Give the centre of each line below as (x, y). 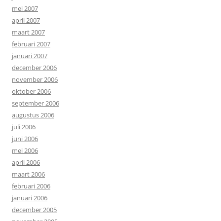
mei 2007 (25, 8)
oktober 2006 (31, 91)
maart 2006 (28, 174)
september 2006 (36, 103)
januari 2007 (30, 56)
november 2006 (35, 79)
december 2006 (34, 68)
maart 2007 (28, 32)
